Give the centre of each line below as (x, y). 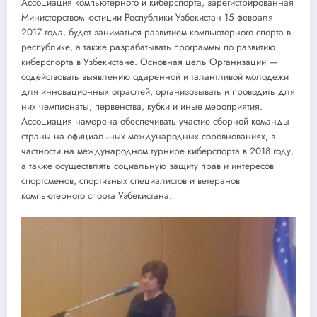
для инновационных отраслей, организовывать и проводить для (158, 92)
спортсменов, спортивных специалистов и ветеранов (131, 181)
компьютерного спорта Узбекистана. (97, 196)
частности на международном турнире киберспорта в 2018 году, (157, 151)
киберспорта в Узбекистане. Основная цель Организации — (149, 62)
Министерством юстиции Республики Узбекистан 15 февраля (147, 18)
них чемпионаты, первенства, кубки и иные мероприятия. (142, 107)
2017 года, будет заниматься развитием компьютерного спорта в (156, 33)
